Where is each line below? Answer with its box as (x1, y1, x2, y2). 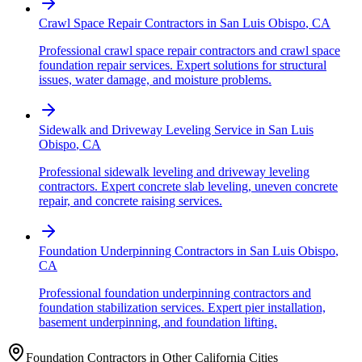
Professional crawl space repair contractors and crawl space (39, 44, 340, 58)
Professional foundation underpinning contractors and (39, 286, 311, 301)
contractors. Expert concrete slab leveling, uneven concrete (39, 179, 338, 194)
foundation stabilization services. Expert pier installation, (39, 301, 326, 315)
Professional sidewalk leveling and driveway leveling (39, 165, 309, 179)
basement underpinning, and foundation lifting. (39, 315, 277, 330)
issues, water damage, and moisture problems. (39, 73, 271, 87)
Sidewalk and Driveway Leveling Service (39, 123, 252, 137)
